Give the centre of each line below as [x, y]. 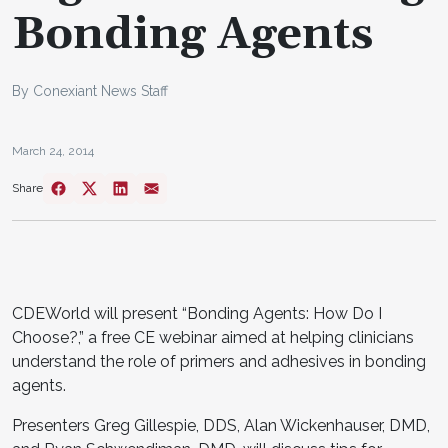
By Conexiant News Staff [90, 90]
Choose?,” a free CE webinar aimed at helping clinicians [213, 337]
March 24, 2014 [53, 150]
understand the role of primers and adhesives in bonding [219, 361]
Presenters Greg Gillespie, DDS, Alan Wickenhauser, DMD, [221, 425]
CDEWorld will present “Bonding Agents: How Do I [197, 313]
